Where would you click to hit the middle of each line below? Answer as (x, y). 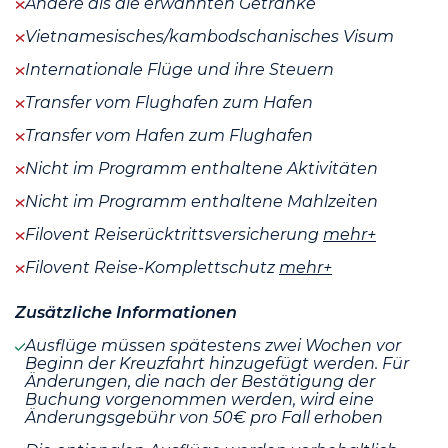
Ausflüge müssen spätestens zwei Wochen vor (213, 346)
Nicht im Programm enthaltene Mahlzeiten (201, 202)
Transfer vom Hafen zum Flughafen (169, 136)
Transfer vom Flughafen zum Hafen (169, 103)
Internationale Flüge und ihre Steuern (179, 70)
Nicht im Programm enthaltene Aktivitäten (201, 169)
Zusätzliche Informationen (126, 313)
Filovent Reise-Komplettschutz (152, 268)
